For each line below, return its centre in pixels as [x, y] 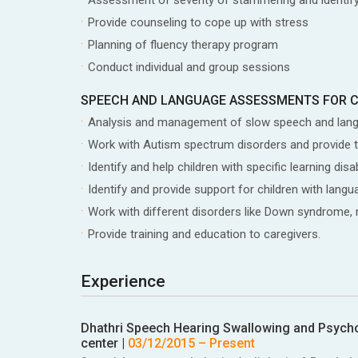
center [99, 343]
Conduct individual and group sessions [189, 67]
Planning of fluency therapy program [183, 44]
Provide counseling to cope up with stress [198, 22]
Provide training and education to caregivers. [204, 234]
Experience [123, 281]
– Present [225, 343]
